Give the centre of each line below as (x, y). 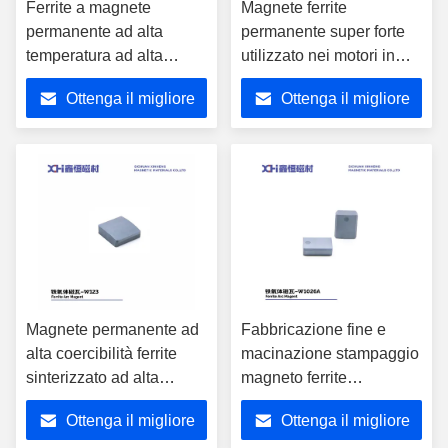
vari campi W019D (306, 79)
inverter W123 (75, 425)
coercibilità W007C (93, 79)
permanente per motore (323, 401)
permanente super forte (323, 31)
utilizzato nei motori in (318, 55)
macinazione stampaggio (330, 353)
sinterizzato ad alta (92, 377)
